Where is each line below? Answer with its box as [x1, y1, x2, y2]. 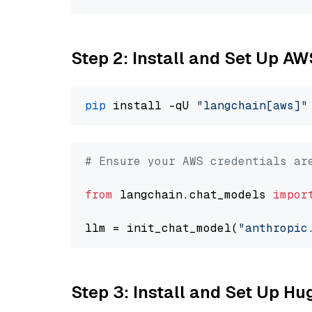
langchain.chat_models [113, 187, 273, 202]
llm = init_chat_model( [85, 221, 238, 235]
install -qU [106, 98, 196, 113]
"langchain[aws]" [196, 98, 308, 113]
